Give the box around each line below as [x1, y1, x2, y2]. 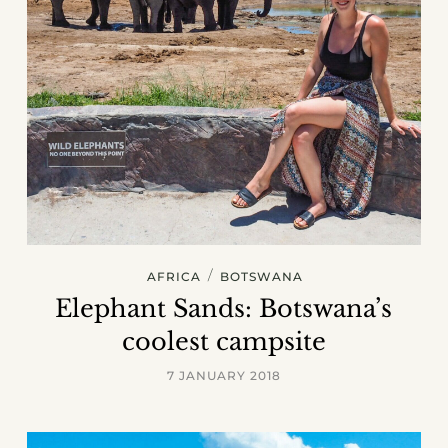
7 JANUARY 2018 [166, 368, 281, 384]
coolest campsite [121, 327, 326, 357]
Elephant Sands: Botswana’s [55, 294, 393, 324]
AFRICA [146, 269, 201, 285]
